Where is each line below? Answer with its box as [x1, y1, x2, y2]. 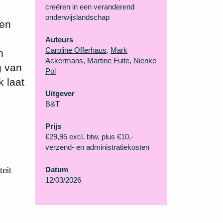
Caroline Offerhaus [45, 46, 107, 54]
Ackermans [45, 56, 83, 65]
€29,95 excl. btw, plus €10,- [45, 132, 133, 141]
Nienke [133, 56, 156, 65]
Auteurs [45, 35, 73, 44]
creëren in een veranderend [45, 2, 134, 11]
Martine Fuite [87, 56, 129, 65]
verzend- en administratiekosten [45, 143, 149, 151]
